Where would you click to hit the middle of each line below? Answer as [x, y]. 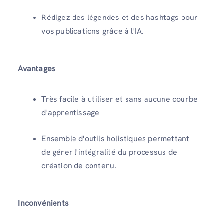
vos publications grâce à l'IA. [93, 31]
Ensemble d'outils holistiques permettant [116, 139]
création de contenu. [79, 166]
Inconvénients [43, 203]
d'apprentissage [71, 113]
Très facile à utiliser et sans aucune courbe [120, 99]
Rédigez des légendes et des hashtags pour [120, 18]
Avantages [37, 69]
